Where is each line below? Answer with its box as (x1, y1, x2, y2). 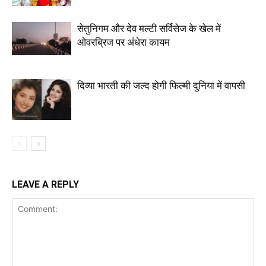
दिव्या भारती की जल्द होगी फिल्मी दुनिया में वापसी (77, 80, 245, 91)
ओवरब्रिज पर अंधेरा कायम (77, 36, 170, 48)
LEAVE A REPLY (12, 179, 79, 190)
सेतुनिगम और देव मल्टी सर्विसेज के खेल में (77, 23, 221, 34)
